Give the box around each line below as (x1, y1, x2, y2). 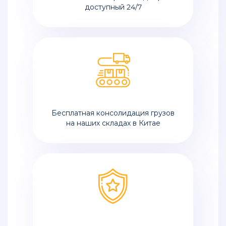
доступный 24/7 (84, 3, 142, 12)
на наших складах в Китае (66, 119, 160, 128)
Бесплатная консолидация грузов (51, 108, 175, 118)
